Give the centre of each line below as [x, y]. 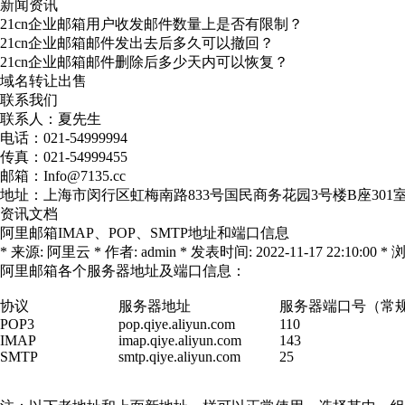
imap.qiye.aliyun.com [180, 340]
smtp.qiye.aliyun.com [179, 357]
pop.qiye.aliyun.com [177, 324]
